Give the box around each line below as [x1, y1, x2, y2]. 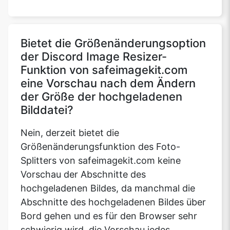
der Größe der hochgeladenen [21, 90, 182, 104]
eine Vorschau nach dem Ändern [21, 76, 196, 90]
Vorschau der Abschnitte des [21, 169, 146, 180]
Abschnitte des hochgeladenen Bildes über [21, 197, 206, 208]
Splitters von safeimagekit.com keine [21, 155, 181, 166]
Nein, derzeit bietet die [21, 127, 119, 139]
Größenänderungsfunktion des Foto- [21, 141, 180, 152]
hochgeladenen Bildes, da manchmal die [21, 183, 195, 194]
